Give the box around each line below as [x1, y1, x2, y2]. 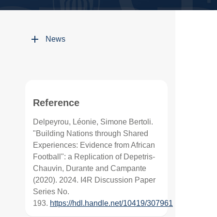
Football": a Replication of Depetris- [33, 153, 155, 161]
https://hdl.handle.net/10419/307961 [50, 199, 173, 208]
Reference [33, 97, 79, 108]
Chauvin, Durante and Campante [33, 164, 146, 173]
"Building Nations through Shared [33, 129, 148, 138]
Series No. [33, 187, 69, 196]
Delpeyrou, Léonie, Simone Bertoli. [33, 118, 153, 126]
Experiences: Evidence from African [33, 141, 155, 150]
